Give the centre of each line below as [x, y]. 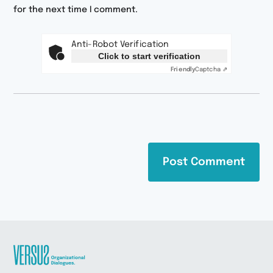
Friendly [183, 69]
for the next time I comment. [76, 9]
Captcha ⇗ [211, 69]
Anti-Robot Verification [120, 44]
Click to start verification [149, 56]
